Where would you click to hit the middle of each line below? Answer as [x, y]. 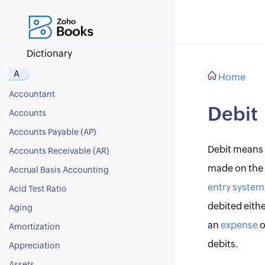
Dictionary [49, 54]
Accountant [32, 95]
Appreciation [35, 246]
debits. [223, 244]
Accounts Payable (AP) [53, 132]
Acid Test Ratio [38, 189]
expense [239, 225]
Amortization [35, 227]
